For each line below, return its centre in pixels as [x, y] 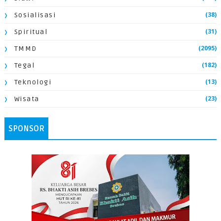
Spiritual [31, 32]
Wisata [27, 99]
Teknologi [33, 82]
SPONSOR [26, 129]
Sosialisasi [35, 15]
